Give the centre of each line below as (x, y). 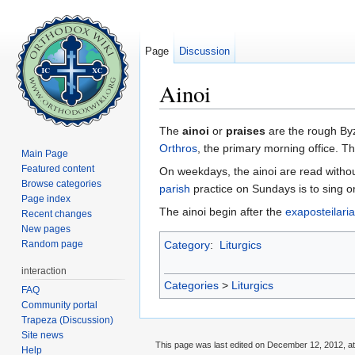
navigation (232, 115)
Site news (43, 335)
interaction (44, 271)
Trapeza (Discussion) (68, 320)
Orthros (178, 149)
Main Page (45, 153)
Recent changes (57, 214)
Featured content (58, 168)
